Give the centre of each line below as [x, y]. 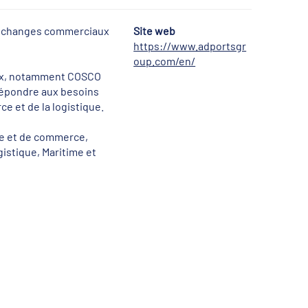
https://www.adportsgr [190, 45]
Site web [155, 30]
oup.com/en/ [165, 60]
